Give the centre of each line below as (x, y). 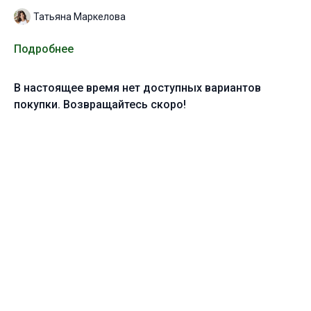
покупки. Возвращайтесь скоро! (100, 104)
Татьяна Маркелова (79, 17)
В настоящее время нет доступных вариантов (137, 87)
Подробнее (44, 49)
